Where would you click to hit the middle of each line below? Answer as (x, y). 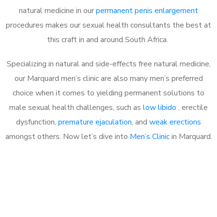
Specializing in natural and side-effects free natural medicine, (108, 64)
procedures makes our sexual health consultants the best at (108, 25)
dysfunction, (37, 122)
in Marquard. (191, 136)
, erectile (193, 107)
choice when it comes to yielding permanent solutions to (108, 93)
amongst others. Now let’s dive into (67, 136)
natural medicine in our (57, 10)
